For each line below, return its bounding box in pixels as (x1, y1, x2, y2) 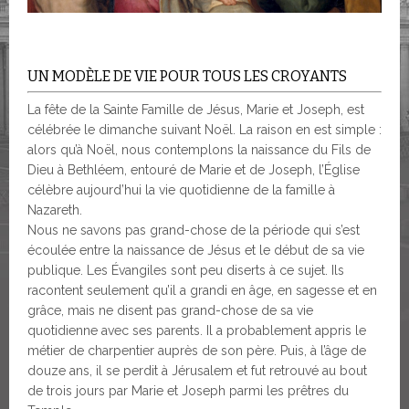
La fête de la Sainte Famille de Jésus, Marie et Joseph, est (27, 102, 364, 118)
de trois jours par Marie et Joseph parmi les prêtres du (27, 383, 349, 399)
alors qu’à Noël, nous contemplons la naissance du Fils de (27, 142, 371, 158)
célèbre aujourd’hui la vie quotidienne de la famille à (27, 183, 335, 198)
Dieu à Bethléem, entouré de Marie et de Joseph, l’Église (27, 163, 360, 178)
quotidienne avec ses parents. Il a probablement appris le (27, 323, 366, 339)
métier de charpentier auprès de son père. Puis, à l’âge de (27, 343, 366, 359)
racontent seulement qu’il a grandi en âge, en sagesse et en (27, 283, 377, 299)
